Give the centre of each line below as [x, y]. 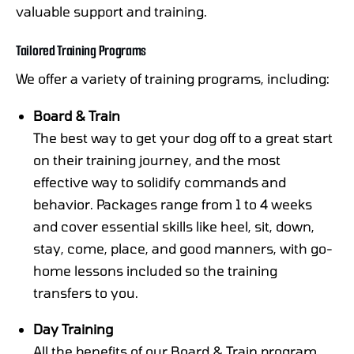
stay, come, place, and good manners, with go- [183, 248]
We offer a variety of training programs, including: [173, 78]
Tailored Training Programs [81, 50]
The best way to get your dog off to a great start [183, 137]
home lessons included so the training [156, 270]
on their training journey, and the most [157, 159]
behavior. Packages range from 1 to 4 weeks [173, 203]
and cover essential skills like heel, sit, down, [174, 226]
